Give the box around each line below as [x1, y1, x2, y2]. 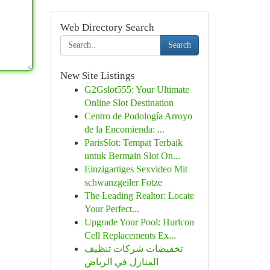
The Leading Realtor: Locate [84, 190, 194, 201]
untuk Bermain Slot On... [84, 151, 180, 161]
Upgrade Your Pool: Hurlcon [84, 217, 194, 227]
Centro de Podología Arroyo [84, 111, 192, 121]
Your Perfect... [84, 204, 139, 214]
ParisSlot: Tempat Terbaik [84, 137, 183, 148]
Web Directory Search [60, 22, 154, 33]
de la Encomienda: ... [84, 124, 165, 134]
